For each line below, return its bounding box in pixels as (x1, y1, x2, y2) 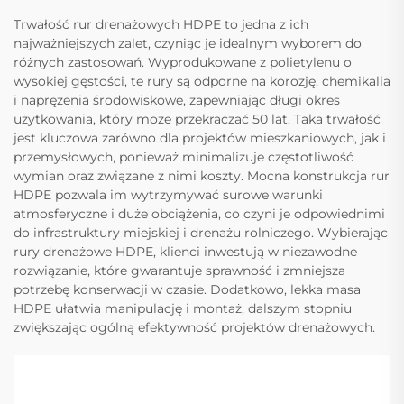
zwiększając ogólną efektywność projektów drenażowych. (14, 319, 375, 336)
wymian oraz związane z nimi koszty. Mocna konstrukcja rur (14, 168, 390, 185)
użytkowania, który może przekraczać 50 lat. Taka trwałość (14, 111, 381, 128)
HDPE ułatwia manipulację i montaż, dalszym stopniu (14, 300, 352, 317)
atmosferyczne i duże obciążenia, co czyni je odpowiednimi (14, 206, 385, 223)
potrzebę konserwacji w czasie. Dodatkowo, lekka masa (14, 281, 361, 298)
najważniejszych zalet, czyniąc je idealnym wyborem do (14, 35, 362, 52)
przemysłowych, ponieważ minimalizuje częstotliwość (14, 149, 353, 166)
